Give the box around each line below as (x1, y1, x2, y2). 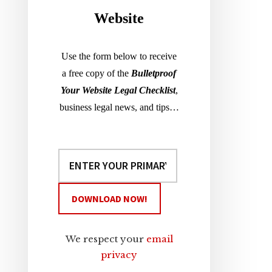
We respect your (65, 233, 146, 245)
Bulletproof (131, 68, 176, 78)
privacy (101, 249, 137, 260)
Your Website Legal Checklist (60, 85, 175, 95)
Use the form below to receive (61, 51, 177, 61)
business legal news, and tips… (59, 102, 179, 112)
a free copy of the (62, 68, 129, 78)
